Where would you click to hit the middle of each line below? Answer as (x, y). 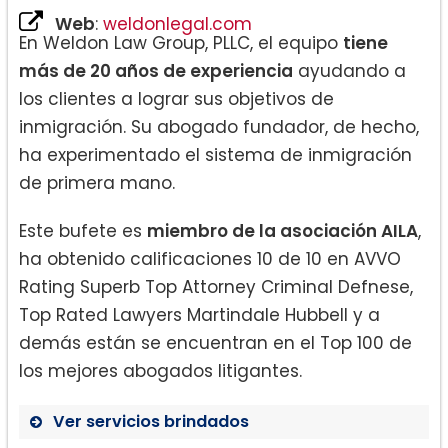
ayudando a (349, 70)
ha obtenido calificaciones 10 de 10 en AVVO (210, 258)
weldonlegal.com (177, 23)
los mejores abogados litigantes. (160, 370)
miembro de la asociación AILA (282, 230)
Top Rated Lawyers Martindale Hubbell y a (199, 314)
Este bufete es (83, 230)
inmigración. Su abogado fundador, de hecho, (219, 126)
